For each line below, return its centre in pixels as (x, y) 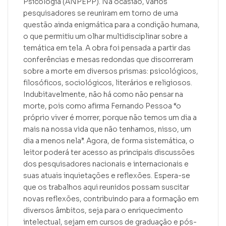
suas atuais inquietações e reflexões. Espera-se (107, 176)
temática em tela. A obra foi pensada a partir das (107, 48)
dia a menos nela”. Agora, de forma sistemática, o (109, 141)
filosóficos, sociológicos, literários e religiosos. (108, 83)
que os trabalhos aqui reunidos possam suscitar (106, 187)
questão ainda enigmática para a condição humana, (111, 25)
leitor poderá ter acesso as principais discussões (109, 153)
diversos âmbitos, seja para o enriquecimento (103, 211)
